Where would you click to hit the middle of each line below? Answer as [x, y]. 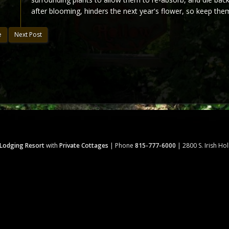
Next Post [28, 35]
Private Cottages [84, 146]
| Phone [122, 146]
